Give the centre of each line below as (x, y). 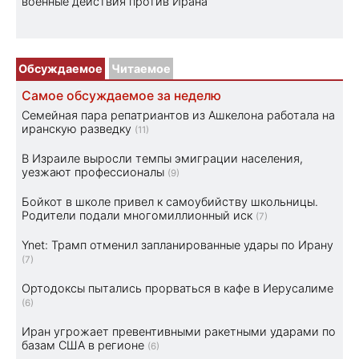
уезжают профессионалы (93, 172)
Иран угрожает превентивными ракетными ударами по (179, 332)
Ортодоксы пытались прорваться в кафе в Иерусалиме (177, 288)
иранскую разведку (77, 129)
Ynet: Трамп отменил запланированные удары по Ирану (177, 245)
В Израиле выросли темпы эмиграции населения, (162, 159)
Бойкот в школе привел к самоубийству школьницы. (170, 202)
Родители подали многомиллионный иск (137, 216)
